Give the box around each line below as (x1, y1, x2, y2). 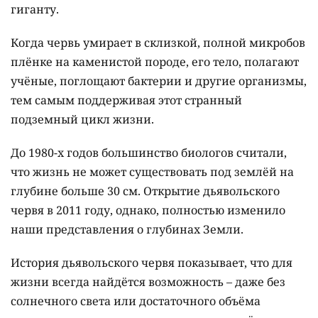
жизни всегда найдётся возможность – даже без (11, 273, 285, 290)
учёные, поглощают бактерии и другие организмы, (11, 72, 307, 89)
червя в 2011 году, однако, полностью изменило (11, 202, 285, 218)
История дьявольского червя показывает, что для (11, 254, 292, 270)
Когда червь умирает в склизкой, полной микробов (11, 34, 305, 50)
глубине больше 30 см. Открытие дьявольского (11, 182, 280, 199)
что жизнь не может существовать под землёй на (11, 163, 294, 180)
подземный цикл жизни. (11, 111, 154, 127)
